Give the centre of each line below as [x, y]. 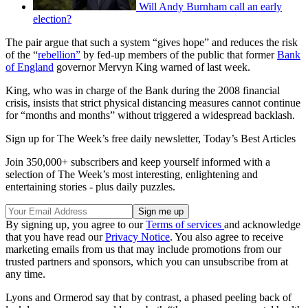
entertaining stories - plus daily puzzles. [90, 186]
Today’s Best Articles [250, 138]
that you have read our [55, 236]
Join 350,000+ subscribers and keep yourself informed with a [138, 162]
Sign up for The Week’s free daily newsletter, [104, 138]
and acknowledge [262, 224]
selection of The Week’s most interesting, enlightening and [132, 174]
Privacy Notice [137, 236]
